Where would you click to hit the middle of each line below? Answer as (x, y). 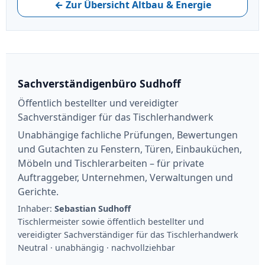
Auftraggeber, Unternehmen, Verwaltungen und (125, 177)
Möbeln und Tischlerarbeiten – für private (111, 163)
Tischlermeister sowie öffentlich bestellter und (111, 221)
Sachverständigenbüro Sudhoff (99, 83)
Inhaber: (36, 208)
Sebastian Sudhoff (93, 208)
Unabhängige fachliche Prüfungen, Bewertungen (128, 135)
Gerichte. (38, 191)
